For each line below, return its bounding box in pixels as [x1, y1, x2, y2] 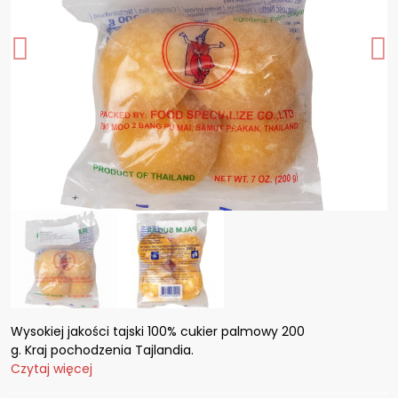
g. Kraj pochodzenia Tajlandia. [11, 341, 194, 359]
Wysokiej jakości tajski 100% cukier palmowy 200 [11, 322, 305, 340]
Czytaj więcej [11, 360, 92, 378]
